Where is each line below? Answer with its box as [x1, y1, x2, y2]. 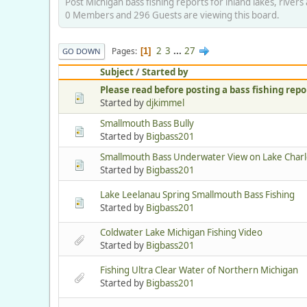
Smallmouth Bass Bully [100, 117, 194, 130]
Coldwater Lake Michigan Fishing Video [100, 226, 262, 239]
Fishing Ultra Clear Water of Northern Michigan [100, 264, 298, 277]
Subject [100, 66, 134, 79]
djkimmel [146, 97, 184, 110]
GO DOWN [62, 46, 101, 57]
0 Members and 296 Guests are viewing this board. [65, 9, 280, 22]
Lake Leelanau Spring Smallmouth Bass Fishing [100, 188, 295, 201]
